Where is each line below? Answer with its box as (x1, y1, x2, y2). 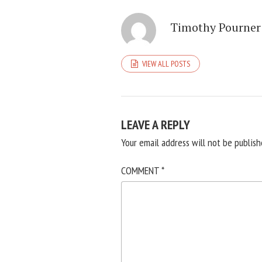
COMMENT (121, 163, 161, 177)
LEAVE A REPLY (121, 116, 190, 133)
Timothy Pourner (170, 19, 261, 35)
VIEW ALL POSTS (142, 58, 190, 69)
